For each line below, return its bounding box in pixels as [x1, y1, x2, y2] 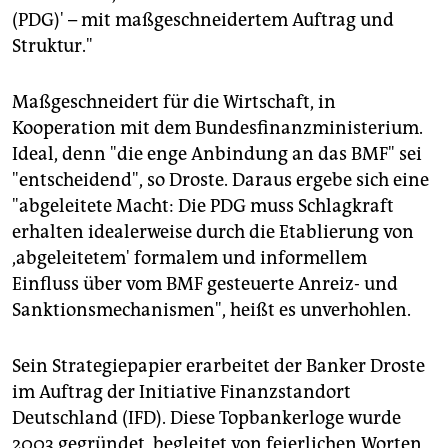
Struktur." [12, 34, 93, 57]
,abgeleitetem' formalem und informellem [12, 246, 367, 269]
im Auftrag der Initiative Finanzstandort [12, 380, 351, 403]
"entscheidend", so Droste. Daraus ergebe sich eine [12, 168, 429, 191]
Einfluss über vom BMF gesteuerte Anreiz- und [12, 272, 398, 295]
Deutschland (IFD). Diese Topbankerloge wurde [12, 406, 401, 429]
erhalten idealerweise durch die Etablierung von [12, 220, 414, 243]
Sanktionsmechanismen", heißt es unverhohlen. [12, 298, 411, 321]
